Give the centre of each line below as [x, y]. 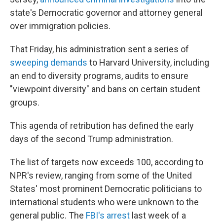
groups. [25, 102]
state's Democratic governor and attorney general [106, 13]
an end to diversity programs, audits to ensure [99, 76]
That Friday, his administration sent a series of [99, 49]
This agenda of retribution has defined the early [102, 126]
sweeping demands [49, 62]
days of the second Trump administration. [92, 139]
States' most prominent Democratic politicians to [106, 189]
